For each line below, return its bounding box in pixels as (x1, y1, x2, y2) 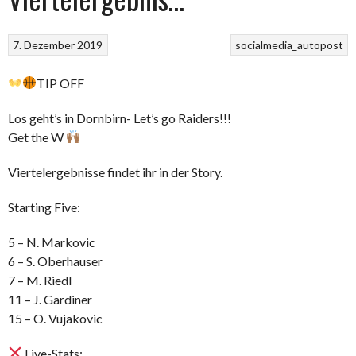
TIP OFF (37, 75, 85, 91)
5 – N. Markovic (8, 234, 95, 250)
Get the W (8, 129, 66, 145)
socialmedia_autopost (234, 37, 343, 52)
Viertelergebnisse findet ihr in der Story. (8, 164, 222, 180)
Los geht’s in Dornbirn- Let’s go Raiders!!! (8, 110, 231, 126)
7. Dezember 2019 (13, 37, 103, 52)
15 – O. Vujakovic (8, 310, 103, 326)
